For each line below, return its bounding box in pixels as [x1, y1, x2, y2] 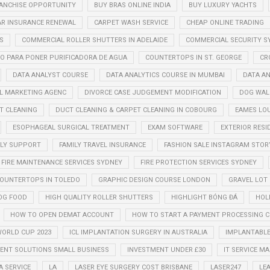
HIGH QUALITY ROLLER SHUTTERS [45, 193, 153, 201]
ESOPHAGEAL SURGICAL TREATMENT [12, 123, 130, 131]
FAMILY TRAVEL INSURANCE [59, 140, 146, 149]
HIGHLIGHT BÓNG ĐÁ [171, 193, 237, 201]
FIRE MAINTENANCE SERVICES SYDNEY [1, 158, 122, 166]
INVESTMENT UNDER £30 [127, 245, 206, 254]
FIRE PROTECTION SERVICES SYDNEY [140, 158, 257, 166]
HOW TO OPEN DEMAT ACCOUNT [10, 210, 114, 219]
